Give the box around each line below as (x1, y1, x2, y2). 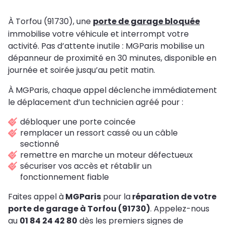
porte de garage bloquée (93, 15, 200, 27)
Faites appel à (8, 190, 64, 202)
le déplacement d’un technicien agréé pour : (8, 96, 183, 108)
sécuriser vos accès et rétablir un (20, 160, 152, 172)
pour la (101, 190, 131, 202)
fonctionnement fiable (20, 171, 111, 183)
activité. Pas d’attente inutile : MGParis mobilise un (8, 40, 204, 52)
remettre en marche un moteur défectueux (20, 149, 193, 161)
